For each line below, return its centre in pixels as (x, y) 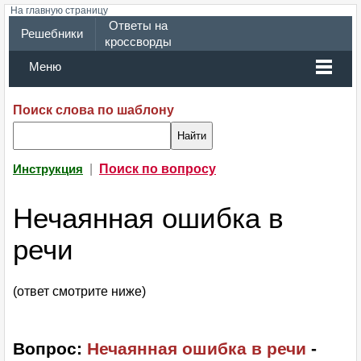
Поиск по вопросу (158, 169)
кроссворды (138, 42)
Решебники (52, 34)
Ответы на (138, 26)
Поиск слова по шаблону (93, 110)
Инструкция (48, 169)
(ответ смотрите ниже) (79, 292)
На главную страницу (59, 10)
